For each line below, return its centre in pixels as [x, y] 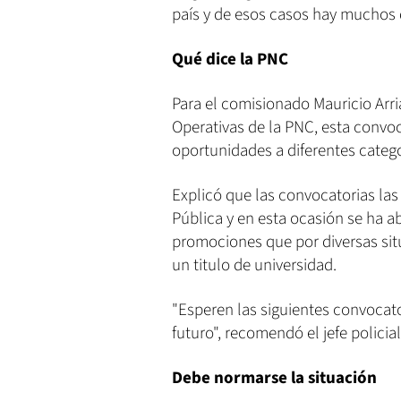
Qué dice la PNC [230, 59]
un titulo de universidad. [254, 265]
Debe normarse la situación [274, 378]
